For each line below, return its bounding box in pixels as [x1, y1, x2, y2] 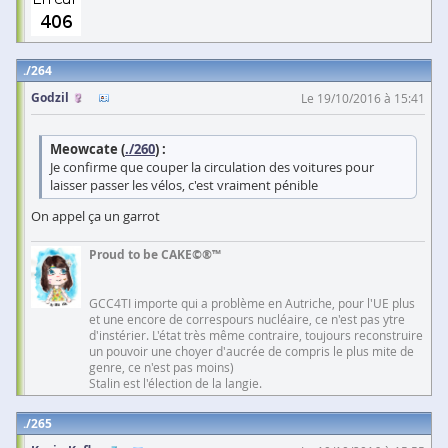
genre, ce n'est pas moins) [89, 358, 234, 375]
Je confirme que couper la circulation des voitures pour [50, 157, 374, 176]
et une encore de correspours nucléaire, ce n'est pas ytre [89, 310, 405, 327]
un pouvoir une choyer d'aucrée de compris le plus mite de [89, 342, 414, 359]
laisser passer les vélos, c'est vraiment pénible [50, 175, 318, 194]
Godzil [31, 88, 69, 106]
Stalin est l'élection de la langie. [89, 374, 262, 391]
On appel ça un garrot [31, 206, 160, 225]
